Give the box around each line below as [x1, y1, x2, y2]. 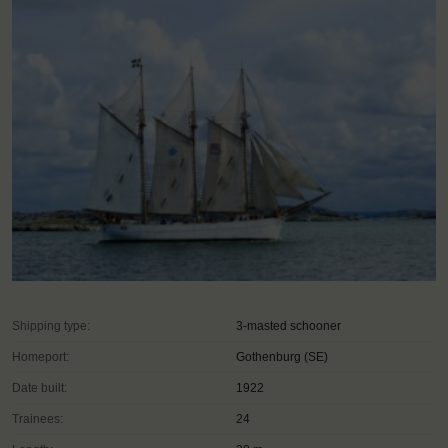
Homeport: [12, 349, 69, 364]
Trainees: [12, 411, 63, 426]
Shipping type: [12, 318, 90, 333]
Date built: [12, 380, 67, 395]
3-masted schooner [236, 318, 341, 333]
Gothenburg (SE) [236, 349, 328, 364]
